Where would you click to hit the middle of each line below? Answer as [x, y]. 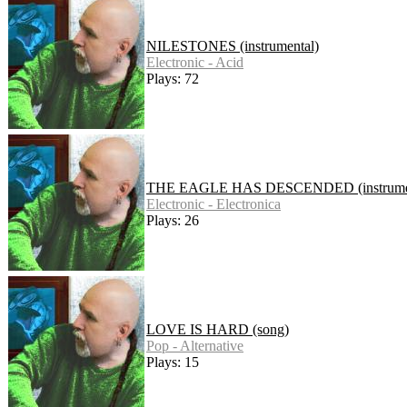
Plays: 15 [173, 362]
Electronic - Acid [195, 62]
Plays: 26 [173, 220]
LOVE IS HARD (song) [218, 329]
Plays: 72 [173, 78]
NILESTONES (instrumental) [233, 45]
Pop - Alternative [195, 345]
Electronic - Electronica [213, 203]
